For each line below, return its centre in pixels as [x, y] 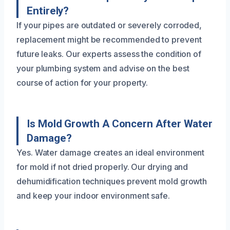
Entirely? [48, 11]
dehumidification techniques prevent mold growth [112, 181]
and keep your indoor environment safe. [93, 195]
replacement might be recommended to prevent [109, 39]
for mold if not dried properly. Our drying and [102, 167]
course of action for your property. [82, 82]
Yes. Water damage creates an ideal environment [111, 152]
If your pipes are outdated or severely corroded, [109, 25]
